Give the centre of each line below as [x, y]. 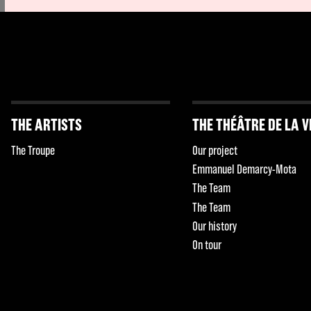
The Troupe [33, 150]
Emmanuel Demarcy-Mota [245, 169]
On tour [207, 244]
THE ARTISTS [46, 124]
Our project [215, 150]
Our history [215, 226]
